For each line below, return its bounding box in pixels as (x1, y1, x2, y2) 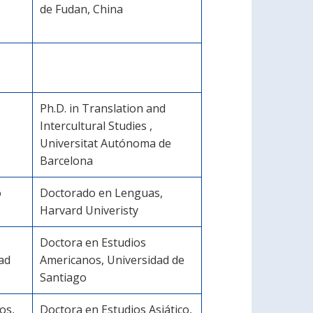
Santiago (40, 270, 87, 285)
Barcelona (40, 153, 93, 168)
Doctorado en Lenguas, (40, 185, 163, 201)
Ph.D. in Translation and (40, 101, 166, 116)
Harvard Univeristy (40, 203, 138, 218)
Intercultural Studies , (40, 118, 152, 133)
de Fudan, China (40, 1, 123, 17)
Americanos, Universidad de (40, 252, 184, 268)
